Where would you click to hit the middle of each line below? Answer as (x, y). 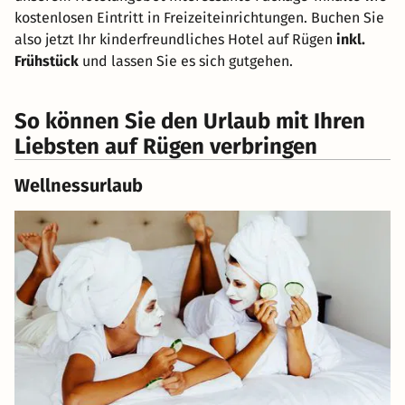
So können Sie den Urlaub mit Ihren (190, 122)
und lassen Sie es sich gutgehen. (186, 61)
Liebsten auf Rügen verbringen (166, 147)
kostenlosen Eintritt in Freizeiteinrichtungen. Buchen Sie (199, 18)
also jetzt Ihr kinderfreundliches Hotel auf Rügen (175, 40)
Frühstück (47, 61)
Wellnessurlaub (79, 186)
